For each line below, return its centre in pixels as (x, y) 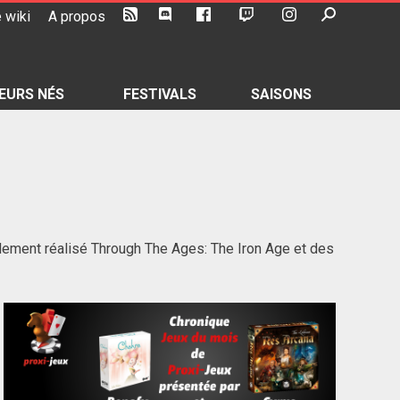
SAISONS (281, 94)
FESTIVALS (160, 94)
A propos (76, 17)
